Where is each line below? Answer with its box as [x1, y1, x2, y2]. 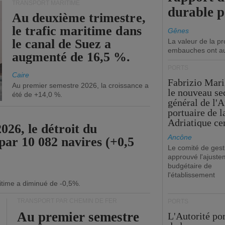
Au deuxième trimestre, [12, 11, 146, 25]
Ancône [168, 133, 192, 141]
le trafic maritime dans [12, 24, 142, 38]
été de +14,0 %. [12, 90, 62, 98]
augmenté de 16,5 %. [12, 50, 131, 64]
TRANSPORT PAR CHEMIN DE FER [17, 197, 117, 204]
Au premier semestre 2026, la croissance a [12, 81, 149, 89]
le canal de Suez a [12, 37, 111, 51]
